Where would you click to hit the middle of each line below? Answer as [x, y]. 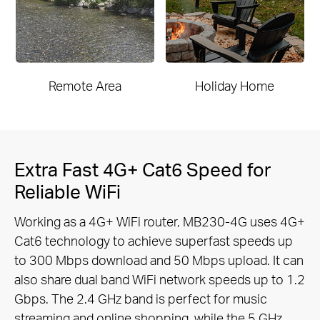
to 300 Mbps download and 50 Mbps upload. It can [159, 259]
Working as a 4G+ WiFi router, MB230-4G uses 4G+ [160, 221]
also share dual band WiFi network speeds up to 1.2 [160, 279]
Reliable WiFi [67, 191]
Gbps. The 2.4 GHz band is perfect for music [141, 298]
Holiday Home [235, 85]
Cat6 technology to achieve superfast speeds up [154, 240]
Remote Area [85, 85]
